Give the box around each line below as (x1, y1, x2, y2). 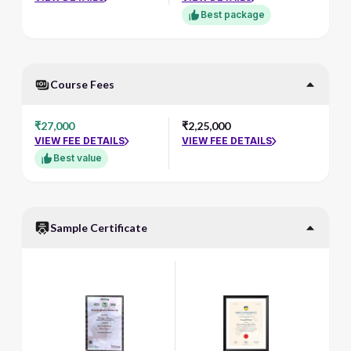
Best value (53, 152, 102, 164)
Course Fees (50, 78, 114, 91)
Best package (201, 9, 265, 20)
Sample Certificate (50, 221, 147, 234)
